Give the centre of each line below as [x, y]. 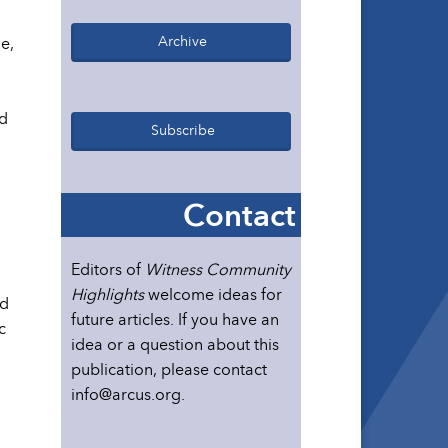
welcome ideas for [213, 294]
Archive [182, 41]
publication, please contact [169, 369]
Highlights [107, 294]
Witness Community [218, 269]
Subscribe [182, 130]
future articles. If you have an [175, 319]
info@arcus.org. [128, 394]
